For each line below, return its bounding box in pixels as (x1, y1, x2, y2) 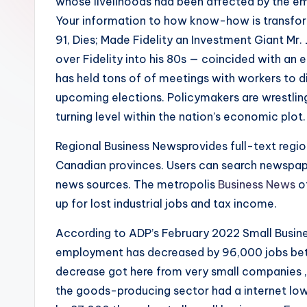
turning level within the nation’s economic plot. (56, 109, 306, 123)
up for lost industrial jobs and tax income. (56, 196, 277, 210)
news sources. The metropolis (56, 177, 218, 191)
